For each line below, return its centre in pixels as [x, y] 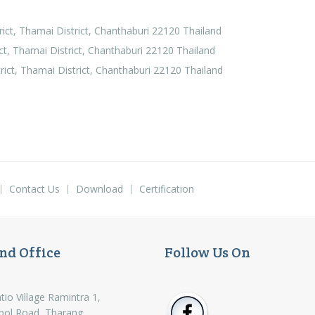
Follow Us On [207, 253]
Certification [167, 189]
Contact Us [34, 189]
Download [99, 189]
